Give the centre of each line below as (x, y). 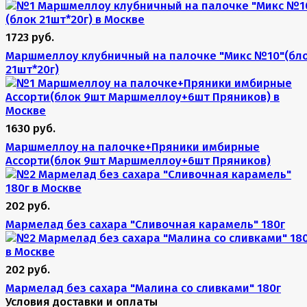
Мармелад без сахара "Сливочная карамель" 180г (145, 224)
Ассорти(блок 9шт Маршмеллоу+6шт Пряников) (138, 161)
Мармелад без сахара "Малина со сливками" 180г (143, 288)
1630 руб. (30, 128)
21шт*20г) (32, 70)
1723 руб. (30, 37)
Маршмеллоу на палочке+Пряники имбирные (133, 147)
